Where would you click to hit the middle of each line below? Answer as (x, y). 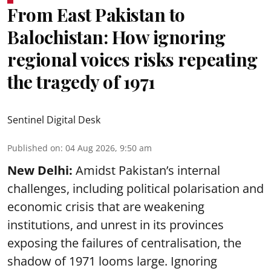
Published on (34, 148)
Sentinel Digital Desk (54, 119)
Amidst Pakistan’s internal (148, 170)
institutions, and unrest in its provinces (116, 224)
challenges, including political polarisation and (135, 188)
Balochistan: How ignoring (116, 37)
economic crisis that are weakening (106, 206)
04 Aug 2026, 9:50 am (109, 148)
